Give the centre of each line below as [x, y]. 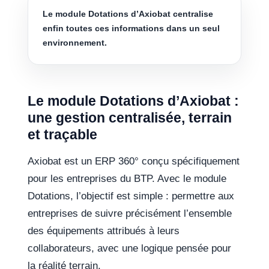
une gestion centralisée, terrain [130, 118]
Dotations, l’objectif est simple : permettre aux [131, 196]
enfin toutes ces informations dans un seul [131, 29]
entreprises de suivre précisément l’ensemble [130, 214]
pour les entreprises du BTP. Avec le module [127, 179]
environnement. [75, 43]
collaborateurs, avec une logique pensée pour [130, 249]
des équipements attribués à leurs [104, 231]
